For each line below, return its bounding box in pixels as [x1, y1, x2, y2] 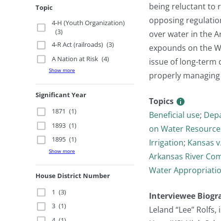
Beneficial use [149, 109, 200, 120]
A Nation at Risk [52, 54, 99, 63]
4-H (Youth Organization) [52, 18, 125, 27]
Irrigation [149, 137, 184, 148]
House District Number [36, 171, 110, 180]
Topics [149, 95, 176, 107]
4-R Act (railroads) [52, 40, 104, 49]
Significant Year [36, 90, 86, 99]
